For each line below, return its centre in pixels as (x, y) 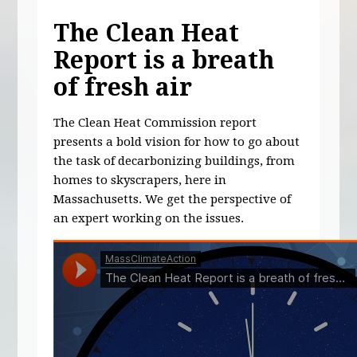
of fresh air (123, 88)
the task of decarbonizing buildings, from (175, 161)
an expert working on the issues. (149, 219)
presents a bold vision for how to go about (177, 142)
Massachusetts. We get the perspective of (173, 200)
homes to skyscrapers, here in (140, 180)
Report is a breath (164, 61)
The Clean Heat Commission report (155, 123)
